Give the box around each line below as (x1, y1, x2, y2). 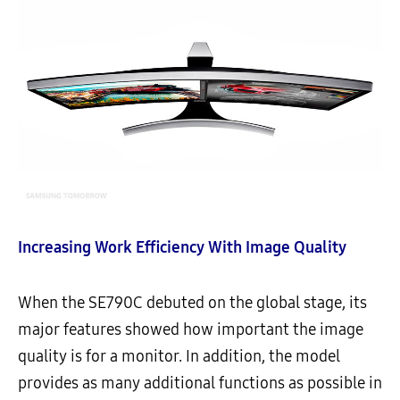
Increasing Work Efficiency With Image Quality (18, 237, 346, 258)
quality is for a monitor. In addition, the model (18, 346, 340, 367)
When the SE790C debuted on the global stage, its (18, 293, 367, 313)
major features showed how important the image (18, 320, 363, 340)
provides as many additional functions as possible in (18, 373, 382, 394)
